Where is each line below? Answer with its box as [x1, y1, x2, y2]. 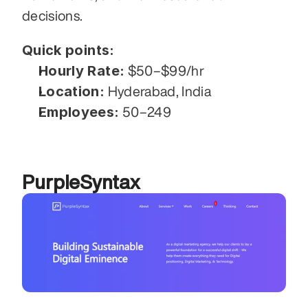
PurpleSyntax [22, 172, 140, 192]
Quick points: [22, 42, 115, 59]
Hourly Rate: [38, 63, 125, 80]
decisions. [22, 8, 83, 23]
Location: [38, 83, 105, 100]
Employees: [38, 104, 120, 121]
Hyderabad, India [104, 84, 212, 99]
